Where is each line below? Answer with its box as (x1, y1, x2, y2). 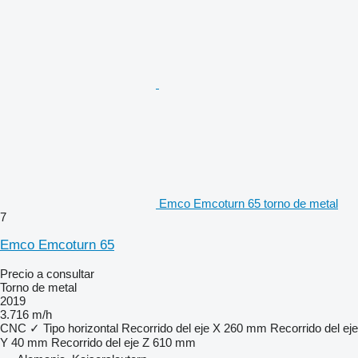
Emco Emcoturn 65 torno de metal (159, 196, 338, 210)
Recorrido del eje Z (51, 335, 149, 349)
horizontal (68, 320, 118, 335)
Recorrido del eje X (121, 320, 221, 335)
